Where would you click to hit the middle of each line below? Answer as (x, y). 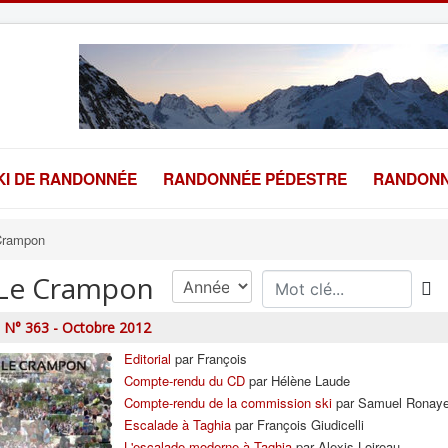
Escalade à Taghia (177, 424)
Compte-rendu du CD (184, 380)
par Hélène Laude (297, 380)
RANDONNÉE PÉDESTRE (255, 178)
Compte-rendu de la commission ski (228, 402)
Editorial (147, 358)
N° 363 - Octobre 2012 (77, 327)
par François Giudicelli (297, 424)
